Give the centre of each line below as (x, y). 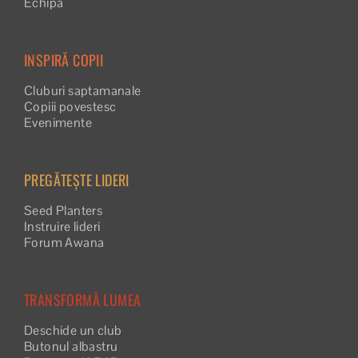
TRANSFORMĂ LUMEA (83, 300)
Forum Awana (64, 243)
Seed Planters (64, 211)
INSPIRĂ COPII (64, 60)
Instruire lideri (62, 227)
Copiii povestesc (70, 107)
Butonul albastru (71, 346)
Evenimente (58, 123)
